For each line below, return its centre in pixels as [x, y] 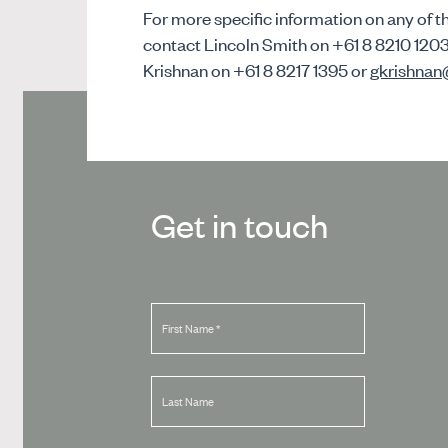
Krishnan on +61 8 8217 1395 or [256, 69]
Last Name [188, 400]
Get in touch [239, 225]
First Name [189, 327]
